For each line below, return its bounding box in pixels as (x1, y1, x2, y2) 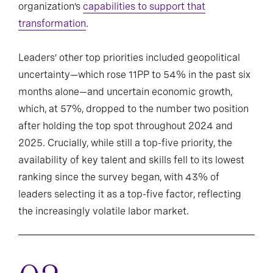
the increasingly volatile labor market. (18, 205, 189, 218)
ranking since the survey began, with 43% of (18, 171, 219, 183)
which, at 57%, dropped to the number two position (18, 103, 249, 115)
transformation (18, 18, 86, 30)
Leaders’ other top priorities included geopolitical (18, 52, 240, 64)
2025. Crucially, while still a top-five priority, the (18, 137, 232, 149)
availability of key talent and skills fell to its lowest (18, 154, 244, 166)
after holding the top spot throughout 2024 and (18, 120, 233, 132)
